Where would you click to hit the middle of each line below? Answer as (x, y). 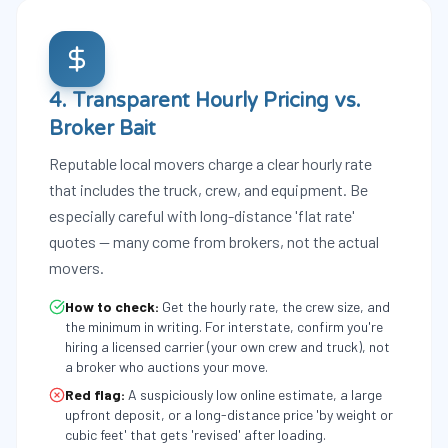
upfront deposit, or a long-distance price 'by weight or (229, 414)
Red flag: (95, 394)
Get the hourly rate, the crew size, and (276, 306)
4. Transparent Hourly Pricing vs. (205, 101)
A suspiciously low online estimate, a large (255, 394)
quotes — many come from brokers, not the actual (214, 241)
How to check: (112, 306)
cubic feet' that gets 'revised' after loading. (195, 434)
